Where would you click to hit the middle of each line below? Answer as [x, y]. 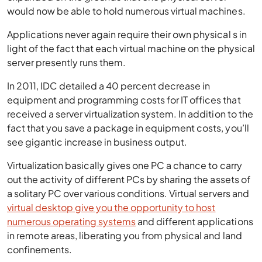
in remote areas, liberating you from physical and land [125, 235]
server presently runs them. [67, 62]
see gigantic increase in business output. [97, 142]
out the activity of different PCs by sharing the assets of [129, 179]
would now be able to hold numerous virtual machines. [126, 11]
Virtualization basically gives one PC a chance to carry [125, 165]
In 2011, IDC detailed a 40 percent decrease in [109, 86]
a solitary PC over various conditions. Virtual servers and [128, 193]
